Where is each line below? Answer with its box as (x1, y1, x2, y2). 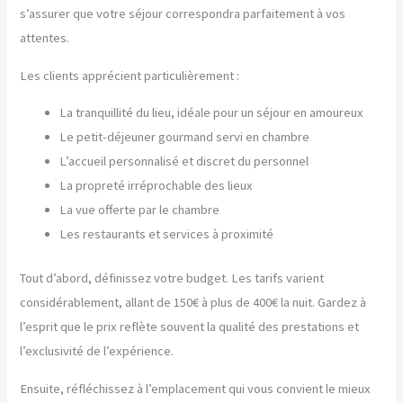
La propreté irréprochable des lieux (59, 177, 254, 194)
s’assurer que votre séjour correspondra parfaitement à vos (20, 5, 346, 22)
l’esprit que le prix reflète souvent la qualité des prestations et (20, 318, 360, 336)
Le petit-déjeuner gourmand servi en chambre (59, 129, 310, 146)
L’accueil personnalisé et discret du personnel (59, 153, 309, 170)
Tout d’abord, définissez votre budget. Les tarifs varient (20, 270, 325, 287)
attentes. (20, 30, 70, 47)
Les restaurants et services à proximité (59, 226, 274, 243)
